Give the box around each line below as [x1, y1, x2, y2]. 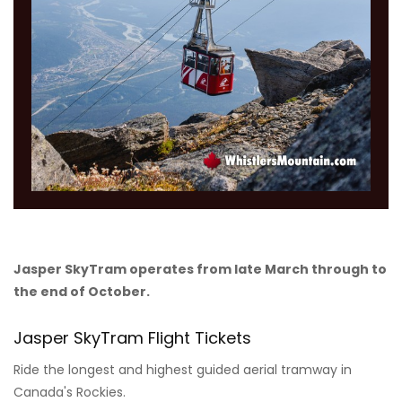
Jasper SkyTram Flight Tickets [13, 327, 251, 350]
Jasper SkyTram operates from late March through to [13, 260, 387, 279]
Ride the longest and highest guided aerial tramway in [13, 361, 352, 380]
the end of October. [13, 283, 150, 301]
